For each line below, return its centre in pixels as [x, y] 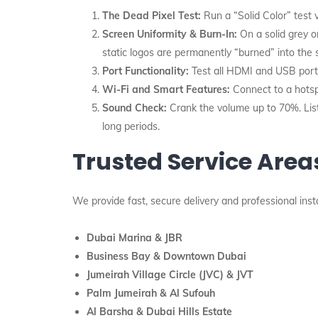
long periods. [131, 126]
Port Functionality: [146, 71]
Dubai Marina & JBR [135, 238]
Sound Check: [135, 108]
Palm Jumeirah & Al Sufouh [151, 293]
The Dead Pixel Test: [152, 16]
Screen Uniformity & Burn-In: [170, 34]
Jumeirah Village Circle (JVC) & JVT [170, 275]
